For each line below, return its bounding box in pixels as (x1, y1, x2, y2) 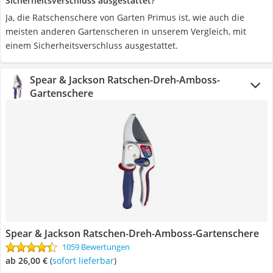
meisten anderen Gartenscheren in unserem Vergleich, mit (5, 26, 246, 37)
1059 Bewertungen (62, 241, 130, 252)
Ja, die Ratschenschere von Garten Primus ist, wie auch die (5, 12, 244, 23)
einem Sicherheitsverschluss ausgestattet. (5, 40, 178, 51)
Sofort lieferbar (57, 255, 114, 266)
